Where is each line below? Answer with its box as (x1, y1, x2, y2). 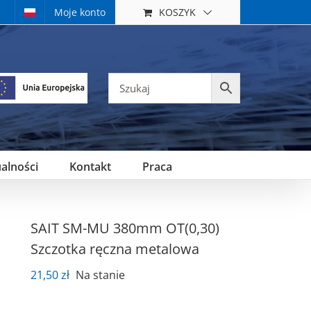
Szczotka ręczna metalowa (30, 239, 199, 258)
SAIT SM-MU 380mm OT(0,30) (30, 219, 219, 237)
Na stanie (75, 267, 125, 283)
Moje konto (54, 6, 106, 19)
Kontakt (69, 158, 111, 174)
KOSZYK (159, 5, 196, 19)
